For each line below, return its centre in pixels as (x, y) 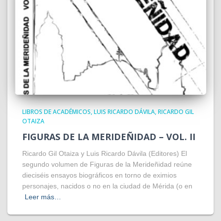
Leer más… (43, 197)
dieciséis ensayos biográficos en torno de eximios (99, 175)
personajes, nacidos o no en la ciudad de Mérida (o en (107, 186)
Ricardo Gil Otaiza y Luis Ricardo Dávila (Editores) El (105, 153)
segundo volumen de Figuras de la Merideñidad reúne (107, 164)
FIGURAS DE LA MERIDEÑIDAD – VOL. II (109, 136)
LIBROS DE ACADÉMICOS (56, 111)
